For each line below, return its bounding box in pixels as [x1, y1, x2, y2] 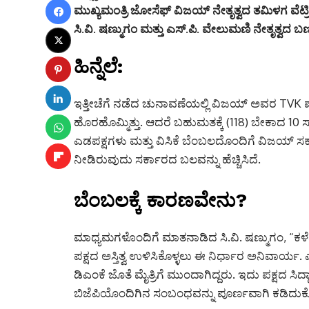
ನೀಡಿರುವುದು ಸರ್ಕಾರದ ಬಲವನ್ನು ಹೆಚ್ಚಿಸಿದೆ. [74, 152, 261, 167]
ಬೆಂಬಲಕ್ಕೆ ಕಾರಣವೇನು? [74, 189, 247, 212]
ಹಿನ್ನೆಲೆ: [74, 55, 123, 79]
